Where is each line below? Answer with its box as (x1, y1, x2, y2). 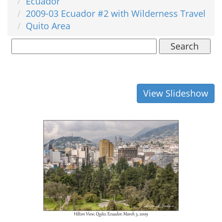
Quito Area (26, 19, 70, 32)
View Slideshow (143, 87, 208, 99)
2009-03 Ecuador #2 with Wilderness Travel (26, 7, 206, 19)
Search (170, 40, 199, 52)
